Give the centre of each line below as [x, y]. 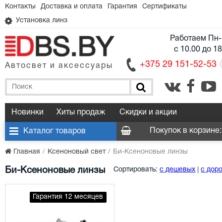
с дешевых [178, 170]
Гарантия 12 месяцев [68, 197]
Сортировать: [136, 170]
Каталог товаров [54, 132]
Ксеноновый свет [76, 152]
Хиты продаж [81, 113]
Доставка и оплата [71, 7]
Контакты [20, 7]
